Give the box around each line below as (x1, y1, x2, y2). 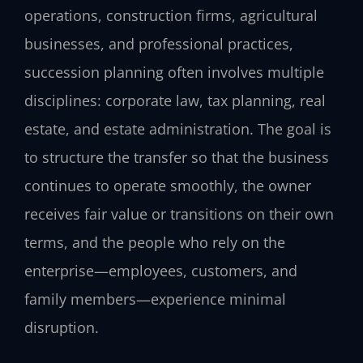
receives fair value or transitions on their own (24, 204, 334, 224)
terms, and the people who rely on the (24, 233, 285, 253)
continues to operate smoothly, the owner (24, 176, 311, 196)
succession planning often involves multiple (24, 62, 324, 83)
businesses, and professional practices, (24, 34, 293, 54)
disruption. (24, 318, 99, 338)
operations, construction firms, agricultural (24, 6, 318, 26)
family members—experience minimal (24, 289, 286, 310)
